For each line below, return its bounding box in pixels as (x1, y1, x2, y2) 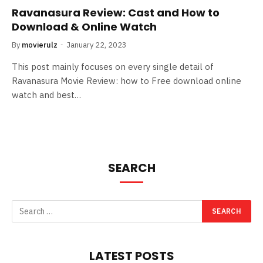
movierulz (22, 39, 58, 50)
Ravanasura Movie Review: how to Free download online (12, 75, 241, 86)
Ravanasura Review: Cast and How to (12, 5, 220, 20)
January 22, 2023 (66, 39, 127, 50)
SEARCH (107, 159, 156, 176)
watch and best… (12, 89, 81, 100)
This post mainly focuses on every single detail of (12, 60, 214, 72)
